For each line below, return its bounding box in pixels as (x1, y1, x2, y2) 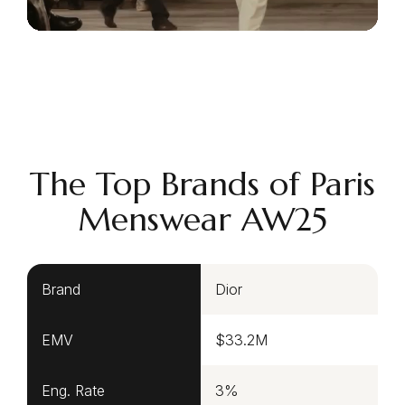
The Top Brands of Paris (30, 164, 375, 205)
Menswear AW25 (78, 199, 327, 240)
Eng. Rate (42, 381, 105, 400)
